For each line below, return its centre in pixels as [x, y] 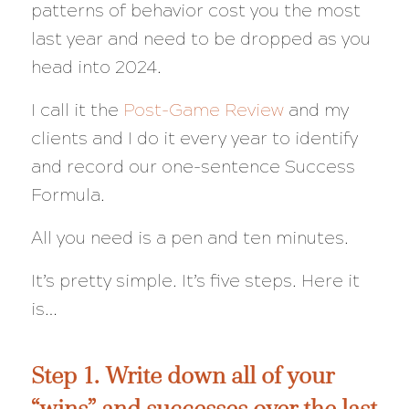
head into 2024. [96, 67]
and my [316, 110]
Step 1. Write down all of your [182, 376]
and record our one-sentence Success [193, 167]
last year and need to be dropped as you [200, 38]
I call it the [77, 110]
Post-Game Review [203, 110]
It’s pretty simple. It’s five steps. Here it [195, 281]
